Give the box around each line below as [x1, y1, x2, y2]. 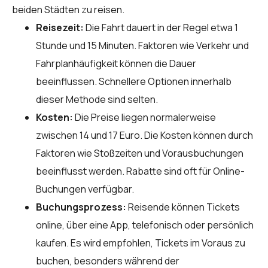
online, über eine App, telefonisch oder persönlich [36, 218, 254, 232]
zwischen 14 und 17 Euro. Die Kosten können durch [36, 128, 253, 142]
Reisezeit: [36, 20, 84, 34]
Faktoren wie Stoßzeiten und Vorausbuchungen [36, 146, 243, 160]
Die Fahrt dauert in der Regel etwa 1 [84, 20, 238, 34]
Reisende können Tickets [126, 200, 240, 214]
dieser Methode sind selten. [36, 92, 158, 106]
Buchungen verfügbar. [36, 182, 134, 196]
